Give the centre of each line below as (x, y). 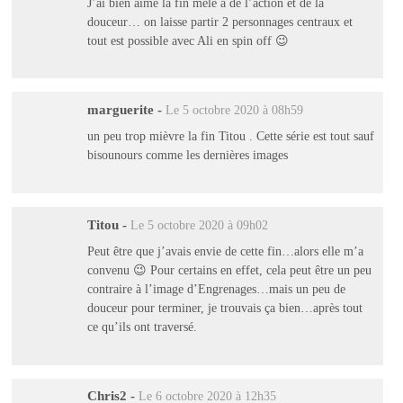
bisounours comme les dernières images (187, 155)
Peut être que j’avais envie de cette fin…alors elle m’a (225, 251)
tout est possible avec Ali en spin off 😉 (188, 40)
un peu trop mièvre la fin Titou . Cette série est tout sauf (230, 136)
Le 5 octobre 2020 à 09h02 (199, 225)
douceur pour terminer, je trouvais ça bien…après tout (224, 308)
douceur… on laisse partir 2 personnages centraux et (219, 21)
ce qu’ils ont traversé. (142, 327)
